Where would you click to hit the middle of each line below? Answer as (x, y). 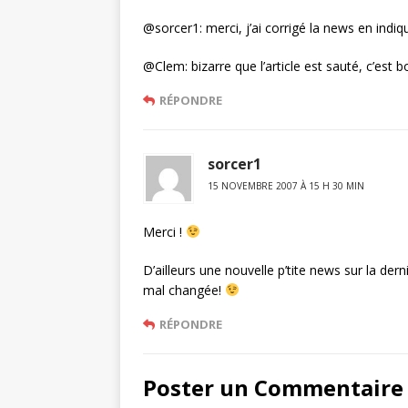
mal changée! (184, 290)
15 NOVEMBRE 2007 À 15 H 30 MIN (286, 186)
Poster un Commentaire (273, 388)
